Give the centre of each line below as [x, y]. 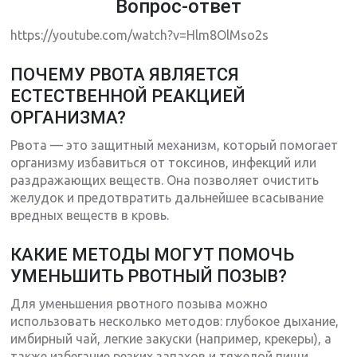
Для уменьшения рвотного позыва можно [139, 303]
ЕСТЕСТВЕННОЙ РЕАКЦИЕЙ [128, 96]
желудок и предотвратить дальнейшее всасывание [167, 197]
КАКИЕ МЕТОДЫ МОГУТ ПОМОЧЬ [153, 254]
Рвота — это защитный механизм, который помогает [175, 145]
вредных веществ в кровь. [90, 215]
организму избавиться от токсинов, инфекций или [164, 162]
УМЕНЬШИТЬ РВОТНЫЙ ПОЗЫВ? [149, 276]
